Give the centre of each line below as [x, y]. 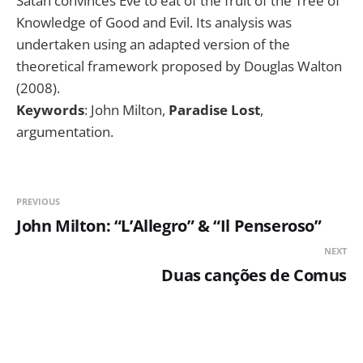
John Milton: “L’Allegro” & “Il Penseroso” [169, 226]
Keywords [50, 110]
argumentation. [65, 132]
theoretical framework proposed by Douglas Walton [179, 66]
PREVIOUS [38, 202]
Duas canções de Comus [254, 275]
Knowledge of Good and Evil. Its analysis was [154, 23]
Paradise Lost [214, 110]
